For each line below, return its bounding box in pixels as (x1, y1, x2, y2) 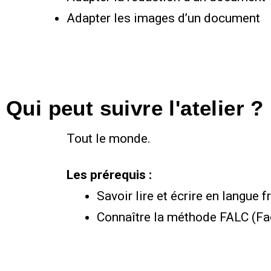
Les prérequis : (67, 167, 152, 182)
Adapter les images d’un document (67, 10, 260, 25)
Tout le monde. (67, 131, 151, 146)
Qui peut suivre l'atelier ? (6, 96, 264, 120)
